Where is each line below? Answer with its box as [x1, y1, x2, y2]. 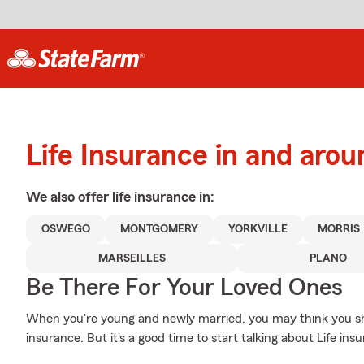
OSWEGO [41, 223, 90, 235]
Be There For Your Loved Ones [26, 275, 343, 300]
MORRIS [318, 223, 361, 235]
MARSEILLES [97, 253, 166, 264]
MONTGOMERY [119, 223, 198, 235]
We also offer [26, 189, 112, 204]
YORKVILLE [228, 223, 288, 235]
